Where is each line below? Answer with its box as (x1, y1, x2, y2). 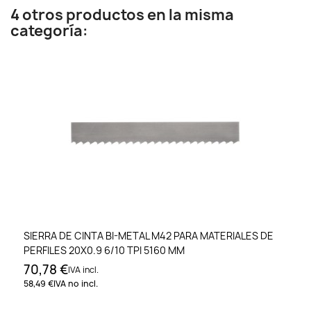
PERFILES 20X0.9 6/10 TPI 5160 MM (24, 244, 185, 258)
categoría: (10, 21, 88, 41)
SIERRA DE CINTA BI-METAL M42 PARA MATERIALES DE (24, 229, 274, 243)
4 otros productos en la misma (10, 5, 234, 25)
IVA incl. (68, 264, 99, 276)
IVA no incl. (53, 278, 98, 290)
